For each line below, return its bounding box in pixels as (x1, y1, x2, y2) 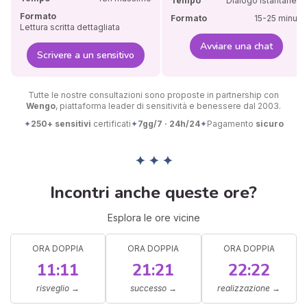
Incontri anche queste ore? (50, 181, 257, 204)
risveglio (36, 282, 70, 293)
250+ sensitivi (30, 119, 91, 130)
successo (130, 282, 167, 293)
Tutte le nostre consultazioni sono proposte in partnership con (28, 90, 279, 101)
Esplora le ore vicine (107, 212, 200, 224)
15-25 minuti (254, 13, 302, 24)
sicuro (255, 119, 284, 130)
